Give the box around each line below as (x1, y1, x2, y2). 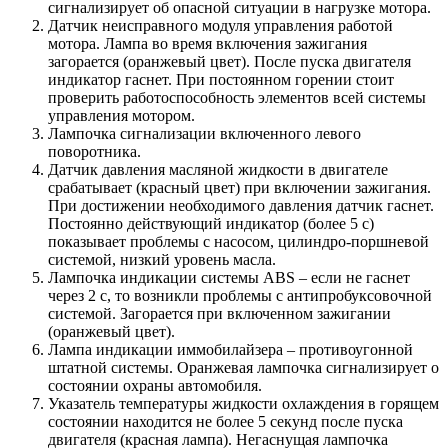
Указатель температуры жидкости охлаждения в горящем (48, 395, 439, 413)
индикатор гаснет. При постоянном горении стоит (48, 71, 394, 89)
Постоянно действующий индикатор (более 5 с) (48, 215, 374, 233)
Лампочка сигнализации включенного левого (48, 125, 361, 143)
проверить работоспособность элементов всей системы (48, 89, 426, 107)
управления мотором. (48, 107, 195, 125)
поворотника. (48, 143, 141, 161)
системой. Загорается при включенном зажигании (48, 305, 391, 323)
